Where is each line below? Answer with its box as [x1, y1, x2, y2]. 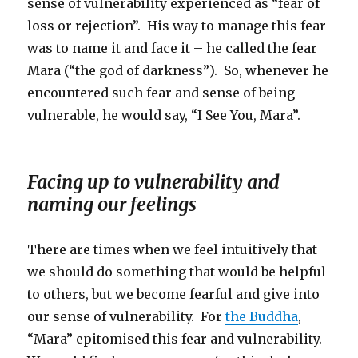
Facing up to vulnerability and [27, 170, 280, 194]
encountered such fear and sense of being [27, 85, 296, 101]
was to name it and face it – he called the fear [27, 40, 318, 57]
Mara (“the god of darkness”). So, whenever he [27, 62, 329, 79]
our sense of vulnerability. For [27, 308, 226, 325]
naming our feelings [27, 193, 197, 217]
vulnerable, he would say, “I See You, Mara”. [27, 107, 301, 124]
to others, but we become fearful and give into [27, 286, 320, 303]
